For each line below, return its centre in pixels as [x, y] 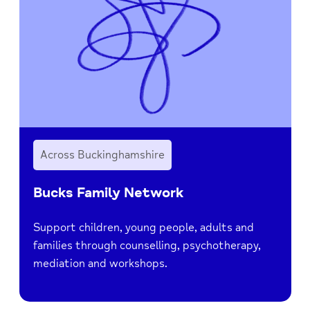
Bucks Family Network [108, 192]
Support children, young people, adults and [143, 227]
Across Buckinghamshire [102, 155]
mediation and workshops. [100, 263]
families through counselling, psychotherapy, [147, 245]
